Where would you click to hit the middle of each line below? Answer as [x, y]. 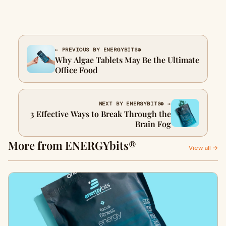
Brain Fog [153, 124]
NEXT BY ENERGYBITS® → [135, 104]
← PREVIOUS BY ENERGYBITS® [98, 50]
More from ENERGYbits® [72, 145]
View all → [203, 148]
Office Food [76, 70]
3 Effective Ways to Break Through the [101, 114]
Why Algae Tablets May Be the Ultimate [127, 60]
